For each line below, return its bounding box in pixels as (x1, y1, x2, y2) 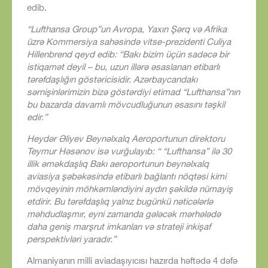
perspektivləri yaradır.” (27, 234, 116, 244)
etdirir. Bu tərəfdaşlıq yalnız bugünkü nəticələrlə (27, 196, 213, 206)
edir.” (27, 112, 47, 122)
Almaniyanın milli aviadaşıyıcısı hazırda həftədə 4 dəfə (27, 255, 237, 266)
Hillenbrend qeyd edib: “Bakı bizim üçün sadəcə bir (27, 49, 229, 59)
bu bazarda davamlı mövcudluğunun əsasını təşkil (27, 99, 225, 109)
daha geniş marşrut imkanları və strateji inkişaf (27, 221, 211, 232)
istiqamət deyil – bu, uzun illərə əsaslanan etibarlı (27, 62, 220, 72)
